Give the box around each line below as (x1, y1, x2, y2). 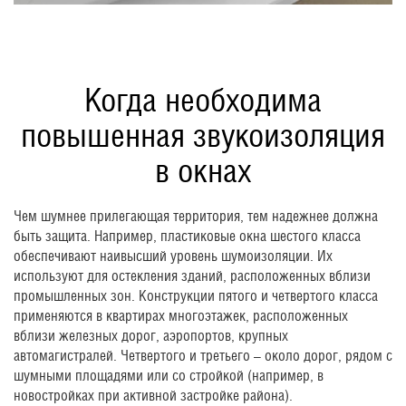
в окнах (155, 151, 251, 190)
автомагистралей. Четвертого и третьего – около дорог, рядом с (14, 347, 392, 365)
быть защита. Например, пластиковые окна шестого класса (14, 227, 361, 246)
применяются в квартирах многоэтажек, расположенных (14, 307, 348, 325)
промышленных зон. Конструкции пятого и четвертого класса (14, 287, 378, 305)
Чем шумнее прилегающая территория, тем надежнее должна (14, 208, 378, 226)
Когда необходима (84, 81, 322, 120)
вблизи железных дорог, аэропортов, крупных (14, 327, 288, 345)
